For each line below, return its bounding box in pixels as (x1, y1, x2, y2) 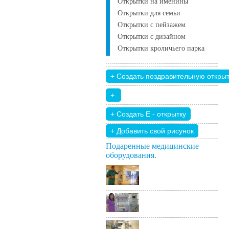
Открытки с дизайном (118, 33, 186, 40)
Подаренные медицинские (106, 142, 199, 150)
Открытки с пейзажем (118, 21, 186, 29)
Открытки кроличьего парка (118, 44, 204, 52)
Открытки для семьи (118, 9, 180, 17)
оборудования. (106, 151, 156, 159)
